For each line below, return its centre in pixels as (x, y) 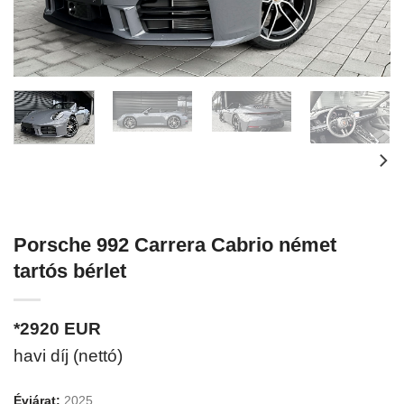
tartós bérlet (70, 271)
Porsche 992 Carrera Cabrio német (175, 245)
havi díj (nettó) (68, 356)
